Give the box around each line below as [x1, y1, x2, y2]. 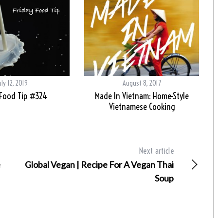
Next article [139, 146, 174, 156]
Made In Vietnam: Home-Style [95, 91, 189, 102]
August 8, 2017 [123, 79, 161, 88]
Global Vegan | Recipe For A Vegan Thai [25, 159, 174, 170]
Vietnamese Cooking [109, 101, 175, 113]
